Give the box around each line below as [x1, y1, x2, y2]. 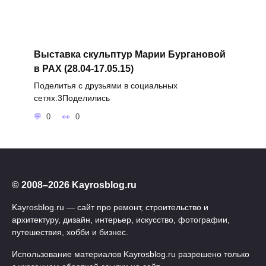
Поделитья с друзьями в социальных [33, 80, 178, 90]
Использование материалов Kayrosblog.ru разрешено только [12, 249, 249, 259]
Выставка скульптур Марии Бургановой [33, 49, 226, 59]
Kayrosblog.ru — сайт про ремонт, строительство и [12, 202, 208, 212]
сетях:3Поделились [33, 93, 110, 103]
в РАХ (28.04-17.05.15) [33, 63, 134, 74]
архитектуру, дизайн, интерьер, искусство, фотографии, [12, 214, 230, 224]
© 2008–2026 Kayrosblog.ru [12, 179, 137, 190]
